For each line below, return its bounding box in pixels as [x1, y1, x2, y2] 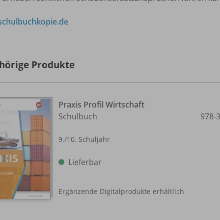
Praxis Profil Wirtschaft [58, 99, 144, 110]
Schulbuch [58, 110, 97, 122]
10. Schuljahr [67, 134, 110, 144]
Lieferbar [68, 156, 102, 167]
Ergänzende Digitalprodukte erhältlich [58, 187, 184, 196]
